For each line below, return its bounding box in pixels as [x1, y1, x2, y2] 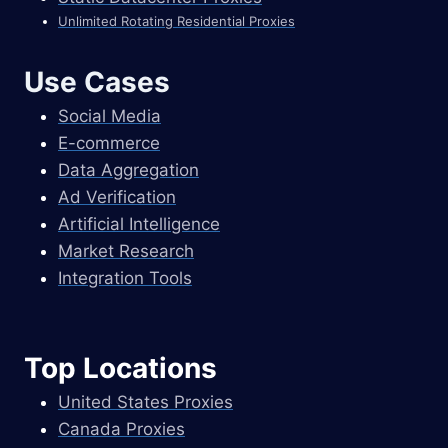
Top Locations [24, 351, 217, 386]
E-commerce [58, 132, 160, 153]
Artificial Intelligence [58, 213, 220, 234]
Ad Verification [58, 186, 176, 207]
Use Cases [24, 64, 170, 99]
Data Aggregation [58, 159, 199, 180]
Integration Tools [58, 267, 192, 288]
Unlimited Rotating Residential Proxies [58, 12, 295, 29]
